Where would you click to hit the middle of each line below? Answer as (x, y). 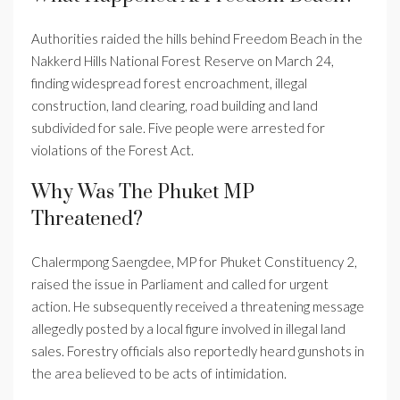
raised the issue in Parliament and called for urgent (180, 284)
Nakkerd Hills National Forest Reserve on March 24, (183, 61)
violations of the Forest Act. (112, 150)
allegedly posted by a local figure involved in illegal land (188, 329)
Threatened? (87, 220)
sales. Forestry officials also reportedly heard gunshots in (198, 351)
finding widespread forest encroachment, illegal (169, 83)
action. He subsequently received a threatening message (198, 307)
